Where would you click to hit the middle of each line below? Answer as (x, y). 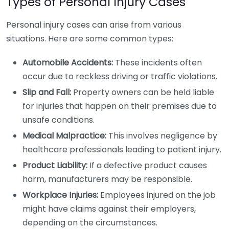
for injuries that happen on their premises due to (120, 106)
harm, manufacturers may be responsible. (107, 179)
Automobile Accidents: (68, 63)
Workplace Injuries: (60, 195)
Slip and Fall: (47, 92)
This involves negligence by (162, 136)
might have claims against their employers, (109, 209)
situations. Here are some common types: (90, 39)
